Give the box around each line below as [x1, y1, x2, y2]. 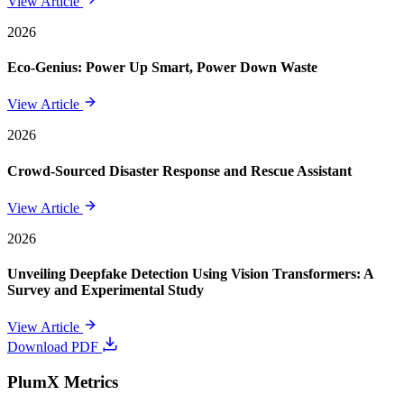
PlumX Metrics [7, 372, 118, 392]
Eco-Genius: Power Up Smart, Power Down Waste [7, 60, 317, 76]
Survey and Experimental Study [7, 282, 204, 298]
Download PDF [7, 339, 102, 355]
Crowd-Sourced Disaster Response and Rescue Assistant [7, 162, 352, 179]
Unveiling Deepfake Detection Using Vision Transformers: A [7, 266, 373, 282]
